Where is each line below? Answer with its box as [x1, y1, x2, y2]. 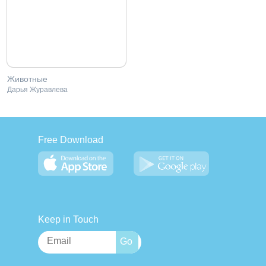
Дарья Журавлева [7, 85, 68, 94]
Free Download [38, 135, 103, 145]
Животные [7, 74, 47, 85]
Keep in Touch [38, 214, 99, 224]
